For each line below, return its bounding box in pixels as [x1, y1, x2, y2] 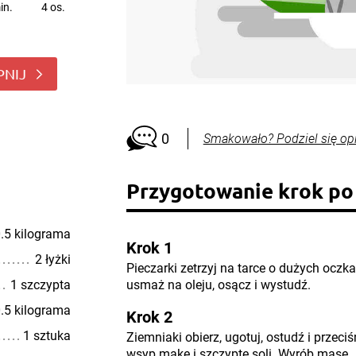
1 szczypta [10, 277, 71, 292]
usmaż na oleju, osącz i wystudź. [126, 277, 311, 292]
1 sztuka [22, 328, 71, 343]
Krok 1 [126, 238, 172, 257]
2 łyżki [34, 252, 71, 267]
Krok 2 [126, 308, 172, 327]
